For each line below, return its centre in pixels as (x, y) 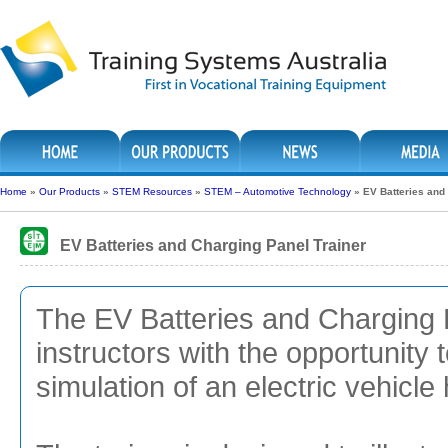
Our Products (69, 191)
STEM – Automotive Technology (277, 191)
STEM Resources (152, 191)
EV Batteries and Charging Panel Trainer (213, 245)
